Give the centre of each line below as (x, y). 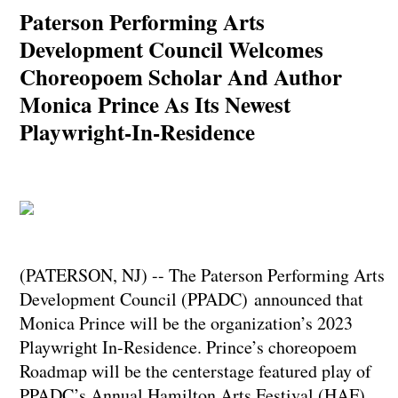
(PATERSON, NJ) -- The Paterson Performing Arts (202, 275)
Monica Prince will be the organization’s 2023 (186, 322)
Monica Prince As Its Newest (155, 104)
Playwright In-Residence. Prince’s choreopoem (188, 346)
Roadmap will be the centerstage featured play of (195, 370)
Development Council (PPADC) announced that (191, 298)
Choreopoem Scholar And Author (180, 76)
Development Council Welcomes (171, 49)
